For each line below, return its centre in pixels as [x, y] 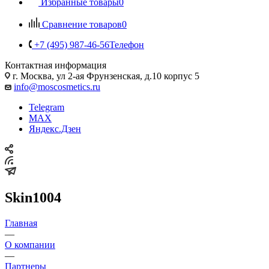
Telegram [47, 107]
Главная [21, 223]
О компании [30, 244]
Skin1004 [33, 197]
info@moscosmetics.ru [57, 86]
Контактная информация [56, 65]
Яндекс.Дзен [55, 128]
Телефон [127, 44]
